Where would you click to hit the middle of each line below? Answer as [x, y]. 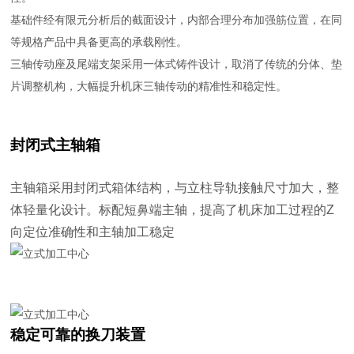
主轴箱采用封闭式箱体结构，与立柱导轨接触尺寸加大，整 [175, 187]
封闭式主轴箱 [56, 145]
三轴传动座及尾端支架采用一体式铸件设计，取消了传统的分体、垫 [177, 64]
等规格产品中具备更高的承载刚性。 [99, 41]
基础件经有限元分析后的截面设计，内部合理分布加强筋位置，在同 [177, 19]
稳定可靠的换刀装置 [78, 334]
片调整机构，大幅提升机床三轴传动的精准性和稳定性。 [149, 86]
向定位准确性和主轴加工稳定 [93, 231]
